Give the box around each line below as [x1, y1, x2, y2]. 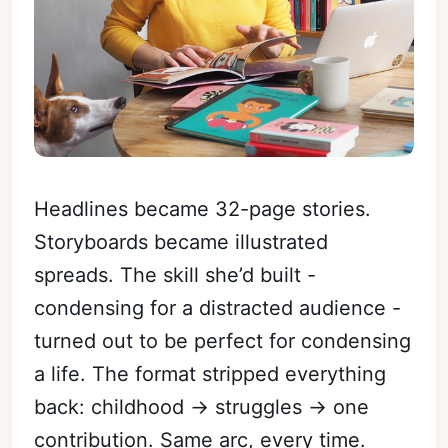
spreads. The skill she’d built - [34, 262, 317, 287]
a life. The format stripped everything [34, 361, 387, 386]
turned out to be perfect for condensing [34, 328, 412, 353]
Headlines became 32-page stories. [34, 196, 372, 221]
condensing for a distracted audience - [34, 295, 402, 320]
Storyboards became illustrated [34, 229, 329, 254]
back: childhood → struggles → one [34, 394, 370, 419]
